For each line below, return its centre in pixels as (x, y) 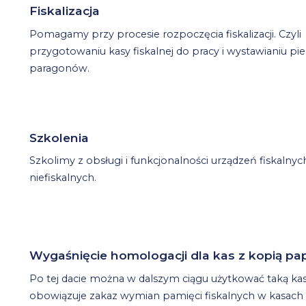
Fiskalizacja (65, 11)
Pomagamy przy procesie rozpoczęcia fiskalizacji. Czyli (166, 34)
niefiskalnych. (63, 178)
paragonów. (60, 68)
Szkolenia (59, 137)
